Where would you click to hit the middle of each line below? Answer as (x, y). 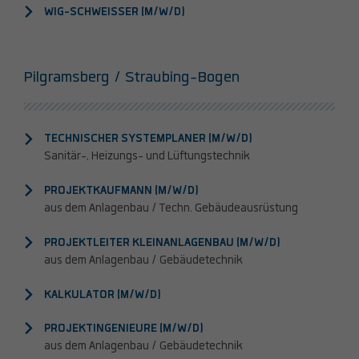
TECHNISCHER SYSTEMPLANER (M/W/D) (148, 139)
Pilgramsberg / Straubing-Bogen (132, 78)
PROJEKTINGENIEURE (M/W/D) (124, 328)
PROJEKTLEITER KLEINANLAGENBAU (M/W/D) (162, 243)
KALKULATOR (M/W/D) (103, 294)
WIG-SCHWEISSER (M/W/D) (115, 12)
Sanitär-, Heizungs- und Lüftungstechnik (147, 157)
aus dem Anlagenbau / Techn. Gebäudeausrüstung (171, 209)
